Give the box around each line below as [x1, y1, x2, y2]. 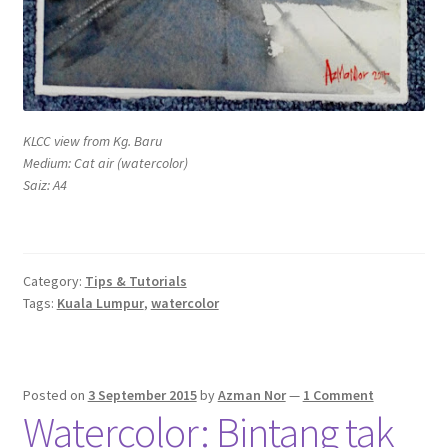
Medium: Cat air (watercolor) [23, 153, 188, 172]
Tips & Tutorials [84, 272, 187, 291]
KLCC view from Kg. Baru [23, 131, 162, 150]
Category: [22, 272, 85, 291]
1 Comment [302, 386, 374, 405]
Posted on [22, 386, 88, 405]
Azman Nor [217, 386, 286, 405]
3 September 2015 [87, 386, 197, 405]
